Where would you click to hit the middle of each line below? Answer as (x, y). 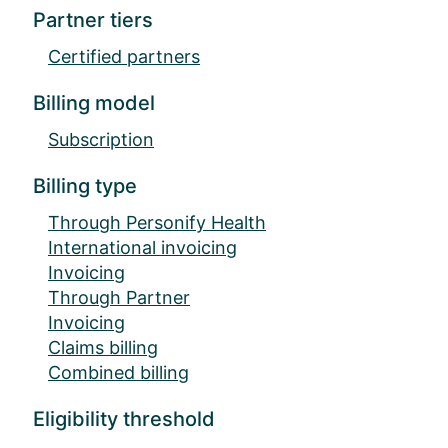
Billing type (85, 186)
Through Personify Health (157, 223)
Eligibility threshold (124, 419)
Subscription (101, 140)
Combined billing (118, 373)
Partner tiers (93, 20)
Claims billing (103, 348)
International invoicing (142, 248)
